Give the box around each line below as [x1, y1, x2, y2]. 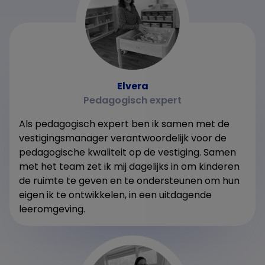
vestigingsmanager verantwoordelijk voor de [19, 131, 227, 145]
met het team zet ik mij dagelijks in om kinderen [19, 159, 240, 173]
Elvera [117, 79, 148, 93]
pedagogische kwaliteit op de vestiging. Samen [19, 145, 236, 159]
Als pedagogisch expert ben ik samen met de [19, 117, 230, 131]
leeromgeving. [19, 202, 85, 216]
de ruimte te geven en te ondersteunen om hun [19, 173, 240, 188]
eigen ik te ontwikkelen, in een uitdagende [19, 188, 212, 202]
